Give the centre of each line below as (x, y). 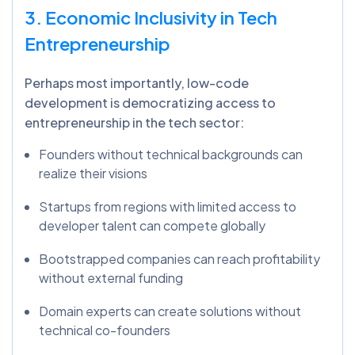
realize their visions (93, 174)
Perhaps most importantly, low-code (137, 83)
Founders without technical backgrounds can (171, 155)
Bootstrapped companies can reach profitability (179, 259)
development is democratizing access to (150, 103)
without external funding (111, 278)
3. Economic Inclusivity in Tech (151, 18)
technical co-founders (105, 330)
